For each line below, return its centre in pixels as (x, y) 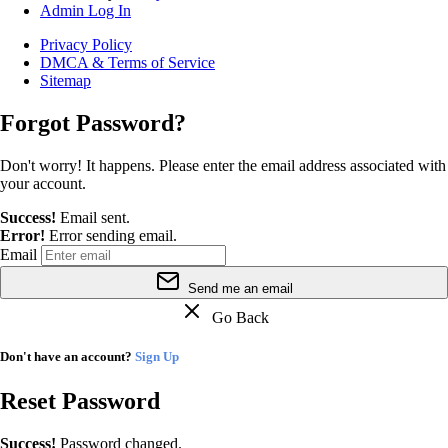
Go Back (236, 318)
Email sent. (95, 218)
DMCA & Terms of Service (127, 63)
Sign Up (157, 357)
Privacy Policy (86, 45)
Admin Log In (85, 11)
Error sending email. (113, 236)
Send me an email (238, 289)
